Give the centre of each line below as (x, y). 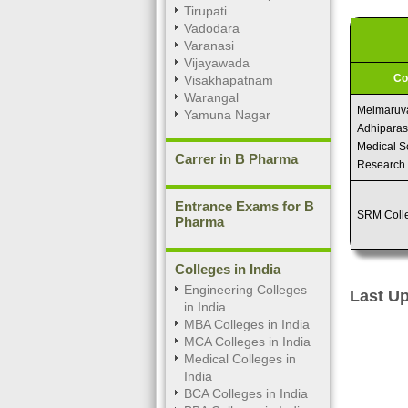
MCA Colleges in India (247, 342)
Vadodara (212, 28)
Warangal (211, 97)
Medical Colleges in (240, 359)
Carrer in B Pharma (236, 159)
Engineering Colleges (245, 290)
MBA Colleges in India (247, 324)
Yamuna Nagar (227, 115)
